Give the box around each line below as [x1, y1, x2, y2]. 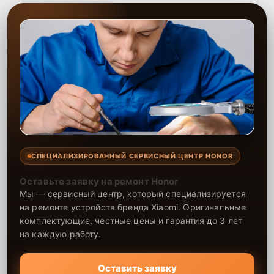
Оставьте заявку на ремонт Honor [20, 175, 179, 187]
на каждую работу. [20, 228, 102, 239]
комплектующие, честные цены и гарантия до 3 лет [20, 215, 243, 226]
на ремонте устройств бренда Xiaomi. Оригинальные [20, 201, 246, 212]
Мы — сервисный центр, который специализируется [20, 188, 246, 199]
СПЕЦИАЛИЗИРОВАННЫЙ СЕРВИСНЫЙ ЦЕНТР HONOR [31, 151, 233, 160]
